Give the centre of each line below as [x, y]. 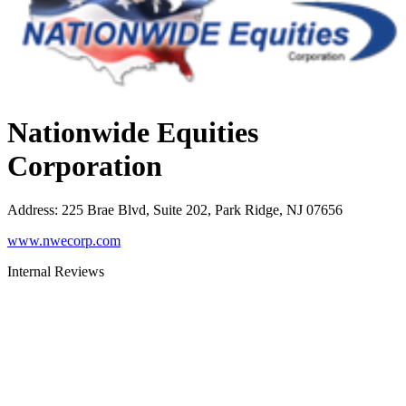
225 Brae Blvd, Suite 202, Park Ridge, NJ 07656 [202, 210]
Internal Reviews [56, 272]
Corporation [85, 165]
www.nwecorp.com [64, 241]
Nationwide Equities [133, 132]
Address [31, 210]
